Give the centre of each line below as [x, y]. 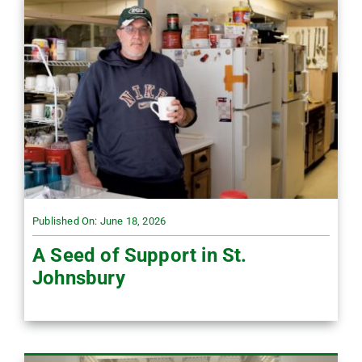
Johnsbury [78, 278]
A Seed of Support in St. [139, 256]
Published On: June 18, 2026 [99, 221]
